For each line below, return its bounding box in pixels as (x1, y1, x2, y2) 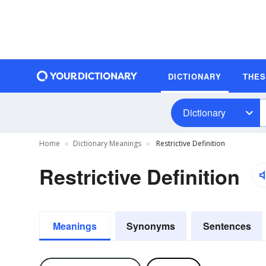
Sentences (202, 219, 251, 233)
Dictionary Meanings (73, 138, 141, 148)
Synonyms (126, 219, 175, 233)
